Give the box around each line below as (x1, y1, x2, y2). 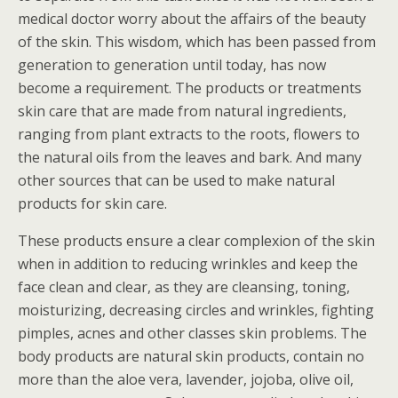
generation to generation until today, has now (18, 55, 326, 75)
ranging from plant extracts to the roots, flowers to (18, 124, 360, 144)
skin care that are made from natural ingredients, (18, 101, 346, 121)
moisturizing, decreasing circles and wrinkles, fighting (18, 300, 374, 320)
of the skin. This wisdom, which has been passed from (18, 32, 376, 52)
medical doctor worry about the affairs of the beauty (18, 9, 366, 28)
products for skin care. (18, 194, 167, 213)
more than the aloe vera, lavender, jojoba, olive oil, (18, 370, 354, 389)
